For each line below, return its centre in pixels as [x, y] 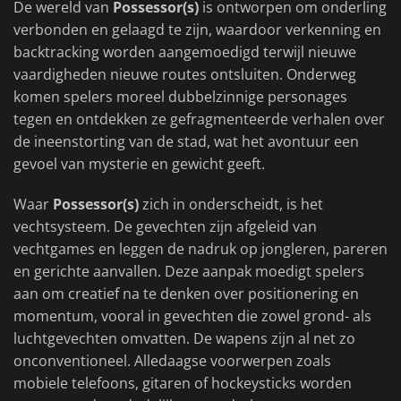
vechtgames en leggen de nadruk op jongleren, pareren [200, 249]
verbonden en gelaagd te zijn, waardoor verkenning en [197, 30]
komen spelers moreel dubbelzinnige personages [180, 97]
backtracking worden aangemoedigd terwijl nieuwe [185, 52]
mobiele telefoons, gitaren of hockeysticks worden [183, 384]
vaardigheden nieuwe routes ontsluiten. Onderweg [185, 75]
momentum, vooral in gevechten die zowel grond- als [192, 316]
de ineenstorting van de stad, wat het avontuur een [186, 142]
